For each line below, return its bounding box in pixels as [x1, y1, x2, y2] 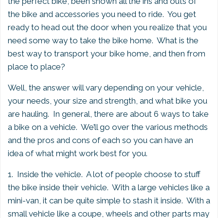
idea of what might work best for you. [8, 148, 147, 158]
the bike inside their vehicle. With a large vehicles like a [8, 182, 210, 192]
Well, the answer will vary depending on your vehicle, [8, 83, 204, 92]
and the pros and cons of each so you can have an [8, 135, 193, 145]
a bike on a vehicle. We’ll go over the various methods [8, 122, 208, 132]
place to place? [8, 62, 65, 72]
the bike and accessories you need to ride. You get [8, 9, 196, 19]
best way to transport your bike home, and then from [8, 49, 205, 58]
